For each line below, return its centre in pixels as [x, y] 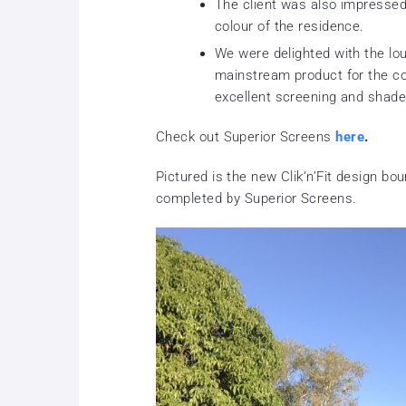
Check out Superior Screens [246, 137]
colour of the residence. [290, 26]
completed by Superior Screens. [256, 198]
